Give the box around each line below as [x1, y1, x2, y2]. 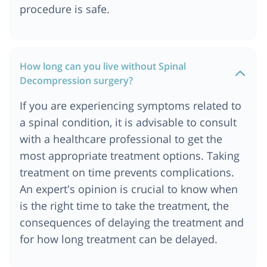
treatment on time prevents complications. [20, 164, 234, 179]
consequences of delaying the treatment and [20, 215, 244, 229]
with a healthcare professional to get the [20, 131, 222, 146]
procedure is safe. [20, 1, 110, 16]
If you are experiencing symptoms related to [20, 98, 241, 113]
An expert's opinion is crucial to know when [20, 181, 238, 196]
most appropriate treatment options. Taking [20, 148, 240, 163]
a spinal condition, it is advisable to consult [20, 114, 237, 129]
